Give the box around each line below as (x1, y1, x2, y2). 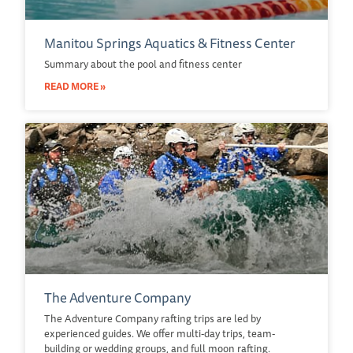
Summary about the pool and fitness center (44, 55, 242, 72)
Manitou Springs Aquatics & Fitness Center (44, 32, 295, 54)
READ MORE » (44, 78, 106, 94)
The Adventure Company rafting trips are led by (44, 310, 261, 326)
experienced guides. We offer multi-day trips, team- (44, 325, 275, 341)
